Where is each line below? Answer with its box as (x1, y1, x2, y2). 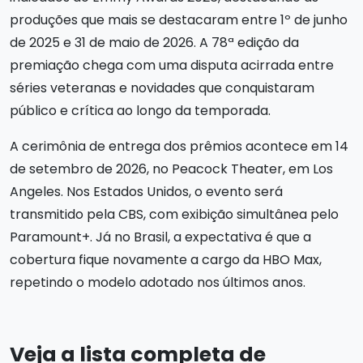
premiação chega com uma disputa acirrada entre (10, 56, 334, 75)
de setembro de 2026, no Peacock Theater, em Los (10, 160, 333, 178)
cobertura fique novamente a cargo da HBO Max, (10, 250, 322, 269)
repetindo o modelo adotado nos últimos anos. (10, 273, 305, 292)
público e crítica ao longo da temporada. (10, 101, 271, 120)
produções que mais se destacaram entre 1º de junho (10, 11, 348, 29)
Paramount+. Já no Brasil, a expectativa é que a (10, 228, 311, 246)
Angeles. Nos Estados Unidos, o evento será (10, 182, 283, 201)
